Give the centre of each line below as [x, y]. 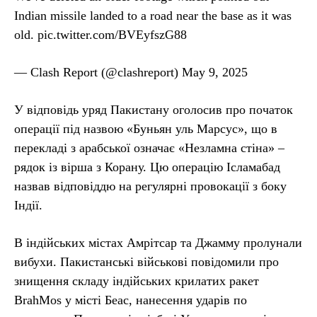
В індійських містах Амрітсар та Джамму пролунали [158, 242]
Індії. [28, 205]
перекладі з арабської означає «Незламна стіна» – [149, 148]
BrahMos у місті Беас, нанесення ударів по [131, 300]
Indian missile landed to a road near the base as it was [153, 15]
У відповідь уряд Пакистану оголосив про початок [154, 109]
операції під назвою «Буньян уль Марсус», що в [146, 128]
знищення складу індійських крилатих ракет [137, 281]
